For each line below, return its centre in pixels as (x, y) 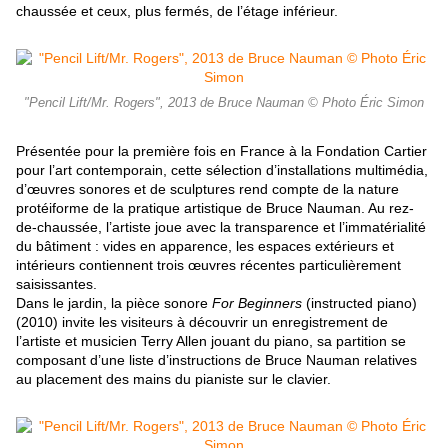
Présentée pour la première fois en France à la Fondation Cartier (221, 151)
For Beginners (257, 303)
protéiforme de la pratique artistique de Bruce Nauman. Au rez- (215, 208)
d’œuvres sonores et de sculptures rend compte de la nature (207, 189)
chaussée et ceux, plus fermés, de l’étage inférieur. (177, 11)
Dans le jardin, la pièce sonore (114, 303)
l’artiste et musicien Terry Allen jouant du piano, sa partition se (211, 341)
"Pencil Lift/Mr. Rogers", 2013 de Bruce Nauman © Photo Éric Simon (224, 103)
